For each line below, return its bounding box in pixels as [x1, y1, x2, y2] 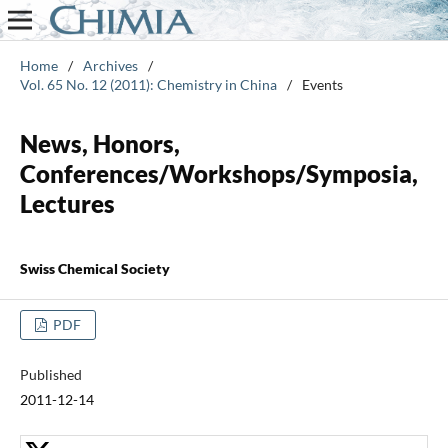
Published [19, 365, 82, 383]
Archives [82, 56, 138, 74]
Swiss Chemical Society [19, 259, 170, 277]
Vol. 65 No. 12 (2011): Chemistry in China [19, 75, 277, 93]
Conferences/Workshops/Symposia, [19, 158, 418, 188]
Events [301, 75, 343, 93]
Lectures [19, 188, 115, 218]
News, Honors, [19, 128, 180, 158]
